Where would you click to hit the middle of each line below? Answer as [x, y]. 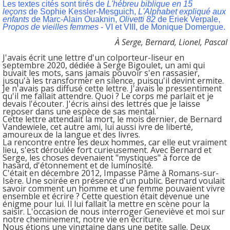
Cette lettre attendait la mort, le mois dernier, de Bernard [112, 119]
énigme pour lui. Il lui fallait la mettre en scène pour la [106, 204]
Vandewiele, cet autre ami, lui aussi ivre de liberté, [98, 127]
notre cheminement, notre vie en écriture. [83, 219]
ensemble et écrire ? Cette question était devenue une [106, 196]
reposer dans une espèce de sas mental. [79, 111]
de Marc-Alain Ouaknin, [75, 19]
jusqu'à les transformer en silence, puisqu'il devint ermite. [113, 80]
